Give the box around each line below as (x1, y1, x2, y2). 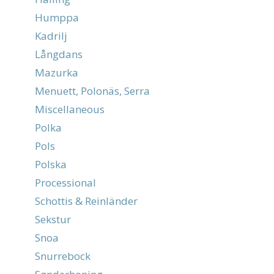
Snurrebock (35, 249, 91, 264)
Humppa (35, 10, 79, 25)
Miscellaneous (35, 102, 105, 117)
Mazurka (35, 65, 78, 80)
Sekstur (35, 212, 71, 227)
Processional (35, 176, 96, 190)
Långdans (35, 47, 83, 62)
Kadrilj (35, 29, 67, 43)
